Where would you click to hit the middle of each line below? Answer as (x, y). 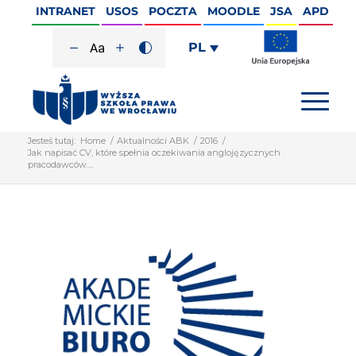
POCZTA (172, 11)
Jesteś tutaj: (51, 141)
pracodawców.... (60, 164)
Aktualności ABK (153, 141)
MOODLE (233, 11)
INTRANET (65, 11)
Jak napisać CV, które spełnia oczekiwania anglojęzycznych (154, 153)
